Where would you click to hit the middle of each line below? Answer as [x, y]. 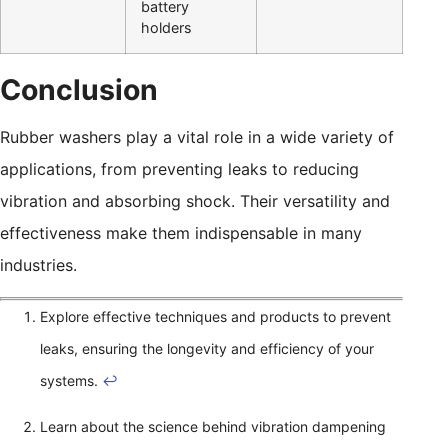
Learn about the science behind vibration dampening [213, 427]
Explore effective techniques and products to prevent [215, 317]
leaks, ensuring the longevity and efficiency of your [207, 349]
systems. [71, 381]
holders [166, 28]
